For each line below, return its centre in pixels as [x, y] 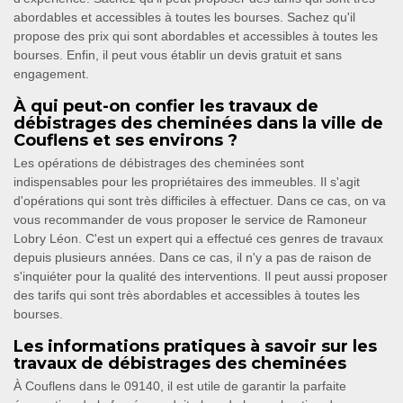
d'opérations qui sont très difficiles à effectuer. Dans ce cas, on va [200, 201]
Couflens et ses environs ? [125, 141]
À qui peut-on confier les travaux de [166, 107]
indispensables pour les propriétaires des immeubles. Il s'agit [187, 182]
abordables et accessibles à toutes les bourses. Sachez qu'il [184, 18]
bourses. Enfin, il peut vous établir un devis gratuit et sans [178, 55]
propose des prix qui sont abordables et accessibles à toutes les [196, 36]
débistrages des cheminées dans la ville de [198, 124]
